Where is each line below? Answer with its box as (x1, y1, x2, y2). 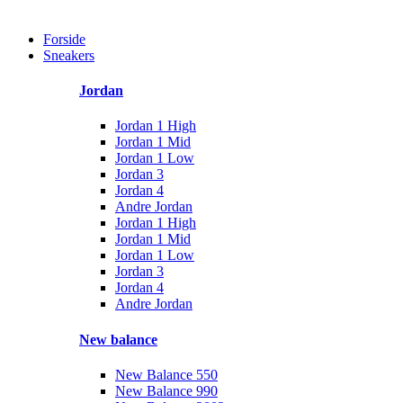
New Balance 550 (115, 366, 218, 382)
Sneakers (43, 47, 94, 63)
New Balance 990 (115, 382, 218, 399)
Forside (43, 31, 85, 47)
